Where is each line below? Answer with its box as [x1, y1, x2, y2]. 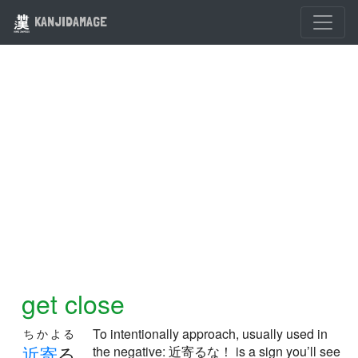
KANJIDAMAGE [31, 13, 107, 30]
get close [22, 284, 125, 321]
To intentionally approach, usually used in [93, 324, 328, 343]
